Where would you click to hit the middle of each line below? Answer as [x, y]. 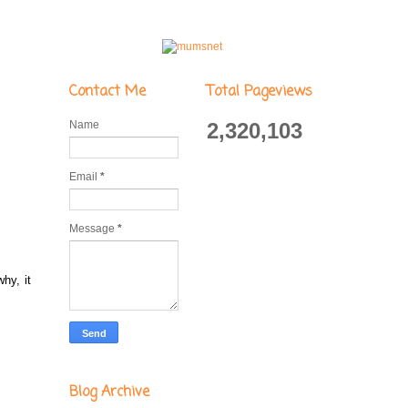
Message [93, 228]
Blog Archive [109, 392]
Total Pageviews [260, 92]
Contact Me [107, 92]
